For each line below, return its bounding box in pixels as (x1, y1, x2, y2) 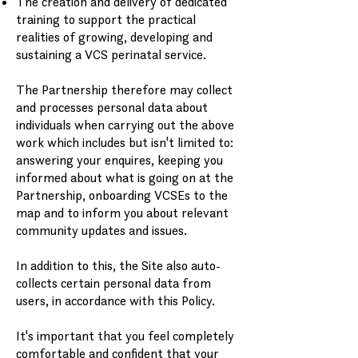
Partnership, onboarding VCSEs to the (16, 187, 228, 203)
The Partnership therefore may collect (16, 82, 233, 97)
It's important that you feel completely (16, 328, 234, 344)
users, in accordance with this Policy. (16, 292, 215, 308)
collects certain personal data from (16, 275, 211, 291)
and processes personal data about (16, 99, 208, 115)
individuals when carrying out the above (16, 117, 234, 133)
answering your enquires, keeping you (16, 152, 223, 168)
